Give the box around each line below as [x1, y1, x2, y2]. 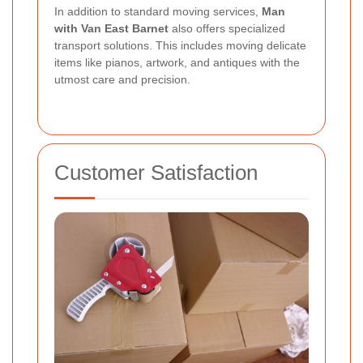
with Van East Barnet [54, 21, 169, 35]
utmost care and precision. [54, 72, 190, 86]
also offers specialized [169, 21, 285, 35]
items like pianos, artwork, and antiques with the [54, 55, 300, 69]
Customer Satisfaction [54, 160, 258, 185]
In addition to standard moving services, [54, 4, 262, 18]
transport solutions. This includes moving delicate [54, 38, 306, 52]
